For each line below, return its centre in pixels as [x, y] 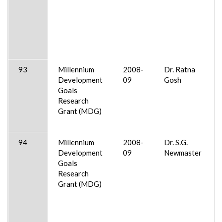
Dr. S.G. [176, 142]
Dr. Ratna [180, 69]
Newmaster [183, 152]
